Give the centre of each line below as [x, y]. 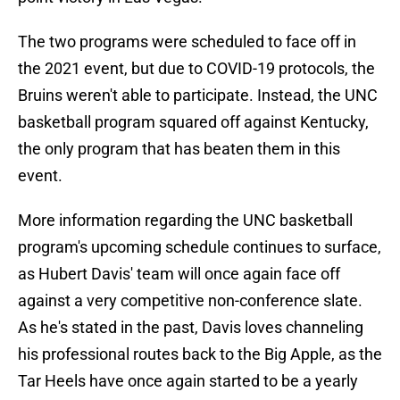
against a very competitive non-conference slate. [190, 301]
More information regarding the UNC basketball [185, 221]
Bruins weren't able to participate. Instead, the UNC [198, 96]
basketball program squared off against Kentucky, [193, 122]
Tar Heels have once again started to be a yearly [188, 381]
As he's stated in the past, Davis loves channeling [191, 328]
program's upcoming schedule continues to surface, [200, 247]
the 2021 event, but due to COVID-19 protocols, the [196, 69]
